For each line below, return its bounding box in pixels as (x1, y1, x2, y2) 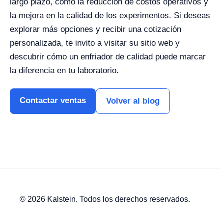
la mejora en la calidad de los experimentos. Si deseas (10, 11, 210, 20)
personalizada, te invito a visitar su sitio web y (10, 38, 180, 48)
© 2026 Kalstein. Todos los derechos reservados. (20, 195, 190, 203)
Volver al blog (106, 96, 160, 106)
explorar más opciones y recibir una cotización (10, 25, 181, 34)
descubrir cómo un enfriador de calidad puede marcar (10, 52, 206, 61)
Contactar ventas (20, 96, 86, 105)
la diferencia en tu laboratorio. (10, 66, 119, 75)
